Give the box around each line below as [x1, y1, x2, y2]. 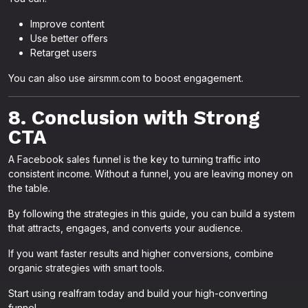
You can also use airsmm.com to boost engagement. [8, 72, 243, 84]
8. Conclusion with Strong [8, 106, 260, 129]
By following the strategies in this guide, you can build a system [8, 208, 295, 219]
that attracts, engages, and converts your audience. [8, 222, 243, 234]
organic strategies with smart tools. [8, 262, 164, 274]
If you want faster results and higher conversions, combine [8, 247, 274, 259]
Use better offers [30, 32, 108, 44]
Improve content [30, 18, 104, 30]
